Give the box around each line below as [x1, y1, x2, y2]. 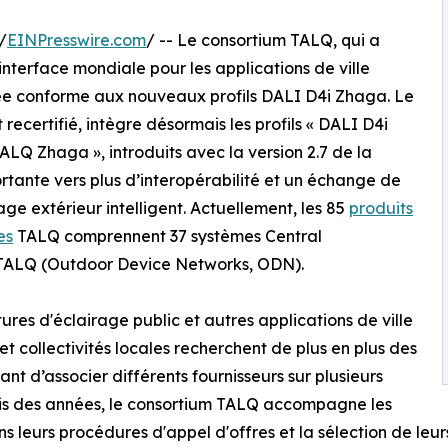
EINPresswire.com [7, 30, 146, 51]
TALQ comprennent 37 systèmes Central [13, 226, 322, 247]
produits [349, 198, 413, 219]
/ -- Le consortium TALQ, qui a [146, 30, 380, 51]
